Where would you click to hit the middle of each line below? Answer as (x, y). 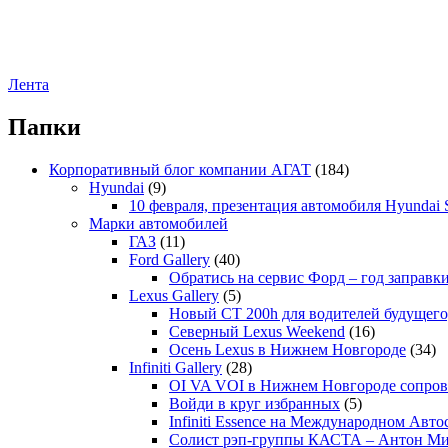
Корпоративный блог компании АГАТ (180, 170)
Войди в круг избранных (254, 404)
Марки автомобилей (158, 224)
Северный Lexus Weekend (257, 332)
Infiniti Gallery (175, 368)
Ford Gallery (169, 260)
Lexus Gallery (174, 296)
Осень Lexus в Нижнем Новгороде (287, 350)
